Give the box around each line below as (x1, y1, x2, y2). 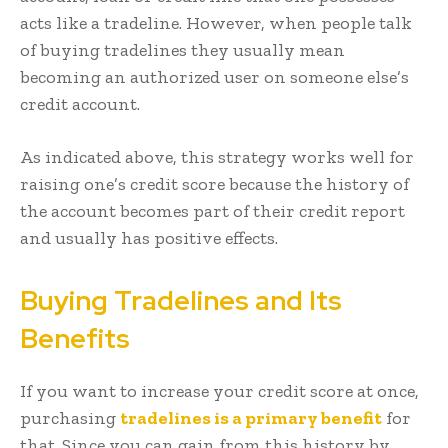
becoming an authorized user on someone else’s (20, 66, 409, 89)
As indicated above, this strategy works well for (20, 146, 414, 169)
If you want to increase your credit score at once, (20, 380, 419, 403)
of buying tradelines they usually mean (20, 39, 345, 62)
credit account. (20, 93, 140, 116)
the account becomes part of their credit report (20, 200, 405, 223)
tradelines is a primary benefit (120, 407, 382, 430)
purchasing (20, 407, 120, 430)
